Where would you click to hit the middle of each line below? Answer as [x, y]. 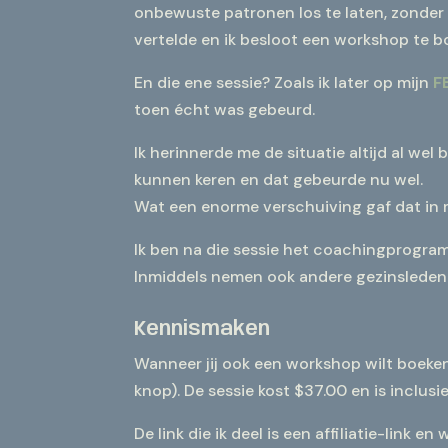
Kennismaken [202, 329]
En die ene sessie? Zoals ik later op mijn [284, 83]
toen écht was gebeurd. [225, 110]
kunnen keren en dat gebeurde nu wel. [279, 180]
